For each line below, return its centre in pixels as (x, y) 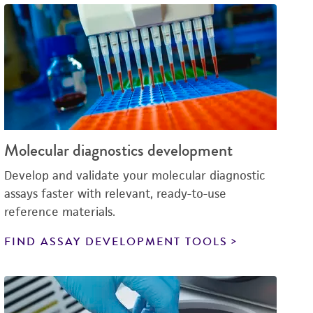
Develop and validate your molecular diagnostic (135, 175)
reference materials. (60, 212)
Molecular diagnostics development (118, 150)
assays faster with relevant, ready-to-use (115, 194)
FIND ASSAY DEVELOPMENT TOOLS (116, 242)
